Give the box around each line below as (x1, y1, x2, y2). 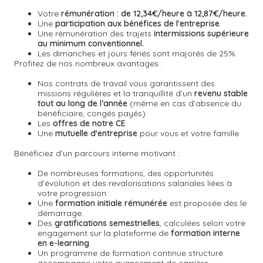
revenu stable (194, 88, 248, 99)
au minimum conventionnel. (38, 38, 144, 49)
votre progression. (38, 188, 108, 198)
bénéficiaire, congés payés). (38, 108, 147, 119)
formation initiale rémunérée (53, 198, 170, 208)
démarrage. (38, 208, 83, 218)
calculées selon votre (164, 218, 245, 228)
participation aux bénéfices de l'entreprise (55, 18, 220, 29)
